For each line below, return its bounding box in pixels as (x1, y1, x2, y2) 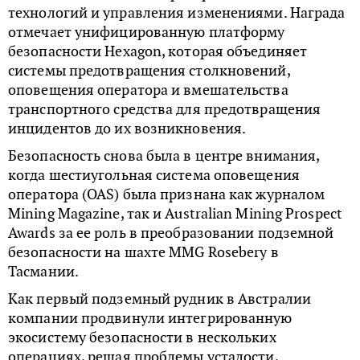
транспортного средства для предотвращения (8, 100, 321, 119)
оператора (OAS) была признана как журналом (8, 185, 325, 204)
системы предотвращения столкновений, (8, 61, 290, 80)
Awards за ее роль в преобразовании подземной (8, 223, 334, 243)
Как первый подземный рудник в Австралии (8, 289, 311, 309)
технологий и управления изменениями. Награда (8, 3, 346, 22)
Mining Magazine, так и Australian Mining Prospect (8, 204, 342, 223)
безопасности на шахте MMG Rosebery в (8, 243, 279, 262)
